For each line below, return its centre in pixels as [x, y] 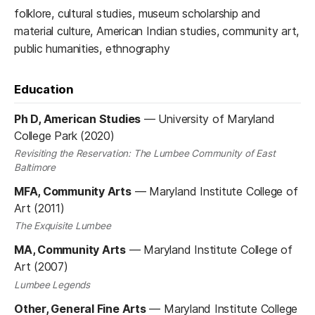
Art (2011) [39, 208]
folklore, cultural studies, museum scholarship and [137, 13]
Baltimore [35, 168]
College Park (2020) [64, 135]
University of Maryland [217, 118]
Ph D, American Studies [78, 118]
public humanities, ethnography [92, 48]
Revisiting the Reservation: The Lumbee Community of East [145, 154]
